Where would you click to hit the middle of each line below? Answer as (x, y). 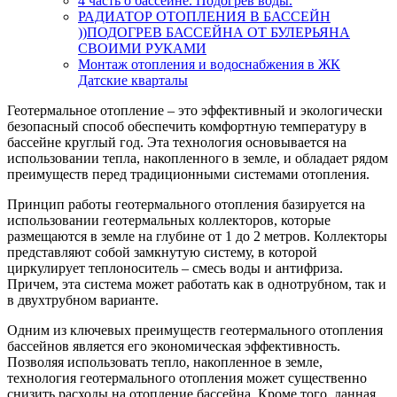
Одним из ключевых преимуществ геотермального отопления (195, 330)
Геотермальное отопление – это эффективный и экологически (195, 110)
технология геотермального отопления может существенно (187, 378)
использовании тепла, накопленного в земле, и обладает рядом (198, 158)
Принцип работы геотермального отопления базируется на (186, 204)
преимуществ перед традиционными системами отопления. (188, 174)
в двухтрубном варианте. (83, 300)
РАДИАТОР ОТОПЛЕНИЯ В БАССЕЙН (204, 16)
